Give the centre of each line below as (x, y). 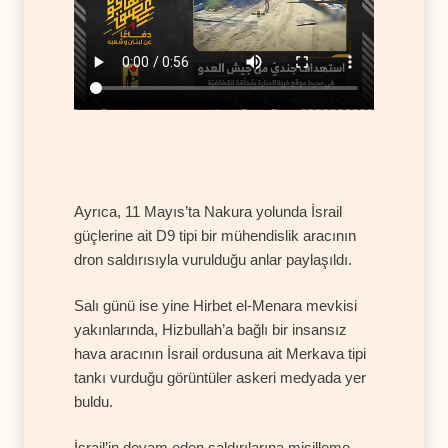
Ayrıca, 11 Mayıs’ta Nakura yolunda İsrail (208, 212)
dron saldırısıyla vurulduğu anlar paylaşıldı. (213, 260)
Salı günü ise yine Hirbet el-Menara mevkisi (215, 306)
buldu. (93, 402)
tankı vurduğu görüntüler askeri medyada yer (220, 378)
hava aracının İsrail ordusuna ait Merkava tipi (220, 354)
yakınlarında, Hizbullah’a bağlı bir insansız (210, 330)
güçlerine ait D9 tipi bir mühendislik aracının (215, 236)
